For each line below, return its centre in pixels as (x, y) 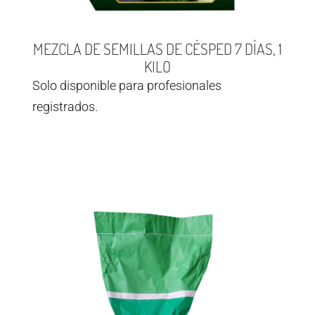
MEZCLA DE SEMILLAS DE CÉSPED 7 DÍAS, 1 (157, 49)
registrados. (65, 107)
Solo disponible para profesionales (127, 86)
